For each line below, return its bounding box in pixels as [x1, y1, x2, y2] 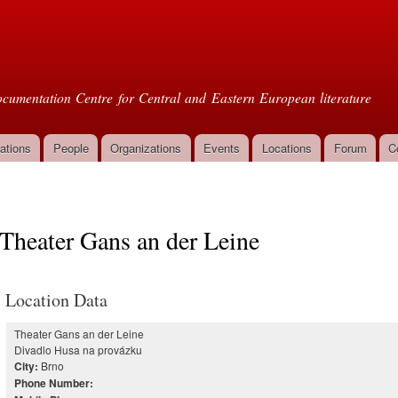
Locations [261, 139, 312, 156]
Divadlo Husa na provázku [14, 341, 142, 357]
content [142, 41, 181, 58]
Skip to [142, 2, 179, 19]
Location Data [5, 287, 107, 312]
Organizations [110, 139, 182, 156]
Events [203, 139, 241, 156]
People [52, 139, 89, 156]
